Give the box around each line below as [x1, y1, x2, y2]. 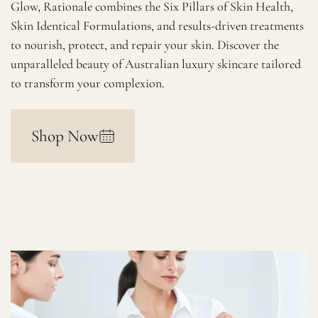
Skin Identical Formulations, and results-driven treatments [11, 18, 305, 34]
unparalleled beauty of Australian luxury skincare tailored [11, 56, 302, 72]
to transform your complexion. [11, 75, 165, 92]
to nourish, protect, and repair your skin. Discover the [11, 37, 280, 53]
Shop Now [31, 126, 99, 146]
